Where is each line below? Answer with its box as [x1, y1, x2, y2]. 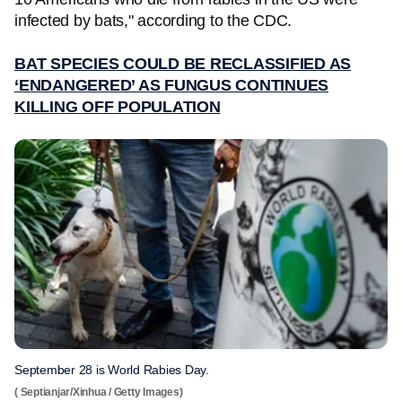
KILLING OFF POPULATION [14, 98, 221, 116]
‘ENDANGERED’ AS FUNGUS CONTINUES [14, 76, 328, 94]
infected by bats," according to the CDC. [14, 12, 296, 30]
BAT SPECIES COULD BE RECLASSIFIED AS [14, 55, 351, 73]
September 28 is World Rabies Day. [14, 363, 209, 377]
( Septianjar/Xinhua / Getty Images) [14, 386, 183, 398]
